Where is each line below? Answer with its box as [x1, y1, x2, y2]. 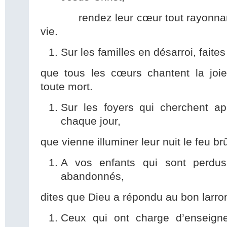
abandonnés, [61, 170, 124, 183]
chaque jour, [61, 115, 121, 128]
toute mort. [41, 81, 93, 93]
